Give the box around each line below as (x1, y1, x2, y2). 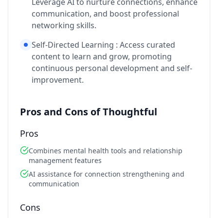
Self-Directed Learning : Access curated (32, 39, 175, 51)
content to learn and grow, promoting (32, 51, 172, 62)
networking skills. (32, 20, 96, 31)
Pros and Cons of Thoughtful (20, 105, 157, 119)
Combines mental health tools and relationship (29, 146, 182, 156)
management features (29, 156, 102, 165)
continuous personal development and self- (32, 63, 192, 74)
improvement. (32, 74, 84, 86)
